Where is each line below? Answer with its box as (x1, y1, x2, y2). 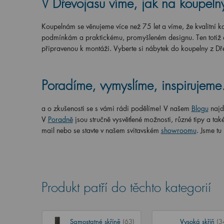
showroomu (160, 125, 196, 135)
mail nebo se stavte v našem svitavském (41, 125, 161, 135)
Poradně (47, 114, 73, 124)
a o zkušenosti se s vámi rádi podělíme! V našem (41, 103, 189, 113)
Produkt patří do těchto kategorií (41, 179, 211, 196)
